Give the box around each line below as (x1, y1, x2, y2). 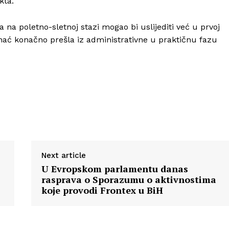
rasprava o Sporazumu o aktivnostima (41, 173, 216, 186)
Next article (41, 151, 86, 161)
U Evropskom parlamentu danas (41, 163, 188, 175)
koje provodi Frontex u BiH (41, 184, 163, 197)
